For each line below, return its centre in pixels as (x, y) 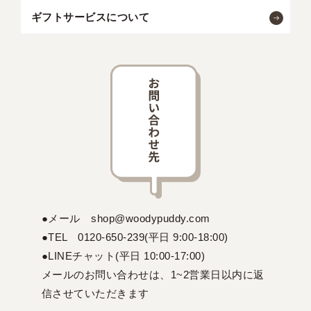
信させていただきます (95, 294)
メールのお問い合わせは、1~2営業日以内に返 (153, 275)
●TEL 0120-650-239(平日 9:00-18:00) (135, 237)
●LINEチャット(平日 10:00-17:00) (123, 256)
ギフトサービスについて (90, 17)
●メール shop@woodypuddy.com (126, 219)
